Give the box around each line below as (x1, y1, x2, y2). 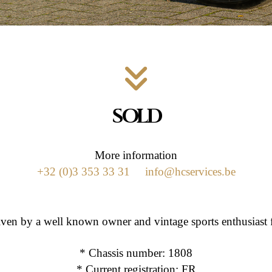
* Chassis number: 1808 (80, 246, 192, 260)
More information (95, 149, 177, 162)
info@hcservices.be (144, 165, 236, 178)
